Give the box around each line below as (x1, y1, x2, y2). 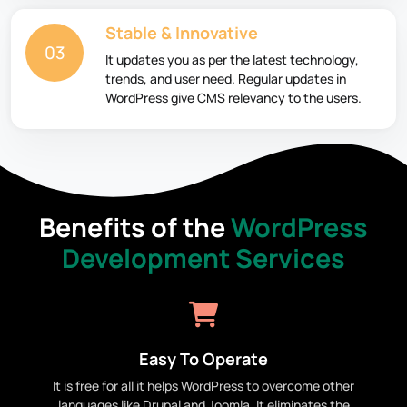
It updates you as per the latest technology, (105, 50, 359, 68)
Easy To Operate (139, 348, 268, 371)
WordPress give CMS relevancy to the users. (105, 88, 362, 106)
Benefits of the (39, 209, 231, 246)
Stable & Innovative (105, 21, 258, 44)
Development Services (62, 240, 345, 277)
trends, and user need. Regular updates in (105, 69, 346, 87)
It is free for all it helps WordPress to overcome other (53, 377, 354, 395)
